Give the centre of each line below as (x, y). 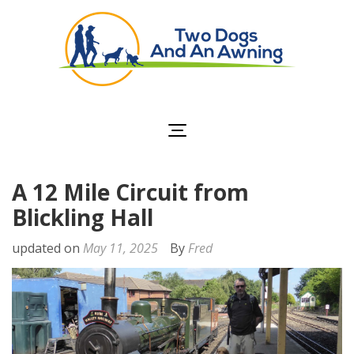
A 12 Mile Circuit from (130, 192)
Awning (265, 121)
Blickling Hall (83, 217)
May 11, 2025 (121, 248)
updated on (47, 248)
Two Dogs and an (265, 102)
